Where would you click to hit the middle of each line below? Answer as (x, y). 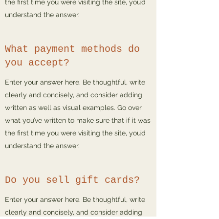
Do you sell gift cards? (72, 180)
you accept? (37, 63)
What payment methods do (72, 49)
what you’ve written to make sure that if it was (78, 120)
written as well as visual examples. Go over (73, 108)
